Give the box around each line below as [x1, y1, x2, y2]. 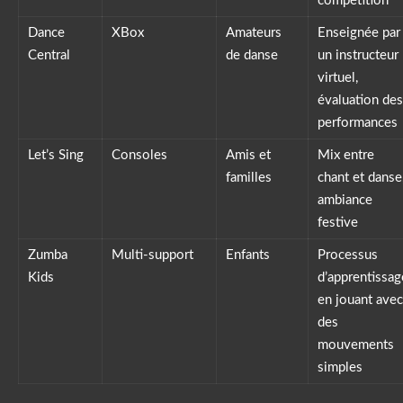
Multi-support [112, 247, 193, 262]
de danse [226, 48, 278, 62]
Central [28, 48, 70, 62]
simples [318, 360, 363, 374]
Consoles [112, 148, 167, 162]
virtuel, [318, 70, 358, 85]
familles [226, 170, 272, 184]
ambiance [318, 193, 372, 207]
